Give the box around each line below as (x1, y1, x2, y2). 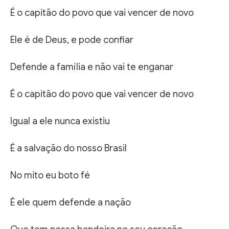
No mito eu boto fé (10, 169, 90, 181)
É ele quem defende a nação (10, 196, 131, 208)
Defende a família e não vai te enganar (10, 61, 173, 73)
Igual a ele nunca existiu (10, 115, 110, 127)
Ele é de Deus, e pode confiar (10, 34, 133, 45)
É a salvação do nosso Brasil (10, 142, 127, 154)
